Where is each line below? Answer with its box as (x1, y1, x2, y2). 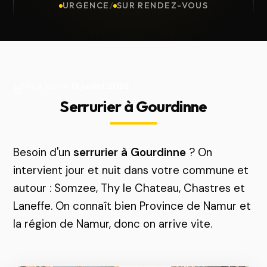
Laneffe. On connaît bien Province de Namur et (13, 198, 252, 213)
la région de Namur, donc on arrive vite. (13, 216, 213, 231)
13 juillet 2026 (71, 80, 130, 91)
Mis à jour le (21, 80, 72, 91)
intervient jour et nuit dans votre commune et (13, 163, 249, 178)
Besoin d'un (13, 145, 74, 160)
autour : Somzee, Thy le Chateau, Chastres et (13, 181, 246, 195)
